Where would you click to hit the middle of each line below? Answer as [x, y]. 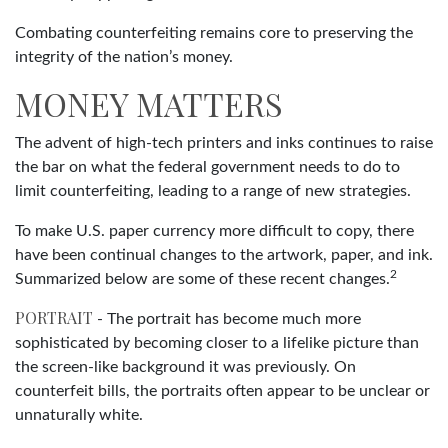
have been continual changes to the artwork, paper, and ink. [224, 254]
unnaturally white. [79, 414]
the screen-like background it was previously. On [185, 366]
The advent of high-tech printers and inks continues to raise [224, 142]
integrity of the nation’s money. [124, 56]
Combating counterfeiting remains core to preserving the [214, 32]
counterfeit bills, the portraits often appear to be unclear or [222, 390]
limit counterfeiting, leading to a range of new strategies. [213, 190]
